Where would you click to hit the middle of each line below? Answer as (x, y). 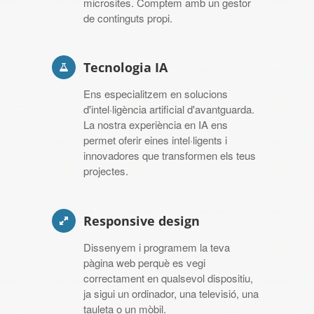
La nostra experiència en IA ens (156, 125)
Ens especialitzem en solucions (156, 94)
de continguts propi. (128, 18)
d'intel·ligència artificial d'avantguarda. (169, 109)
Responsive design (142, 220)
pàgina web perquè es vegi (144, 262)
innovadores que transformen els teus (170, 156)
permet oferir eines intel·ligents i (155, 140)
